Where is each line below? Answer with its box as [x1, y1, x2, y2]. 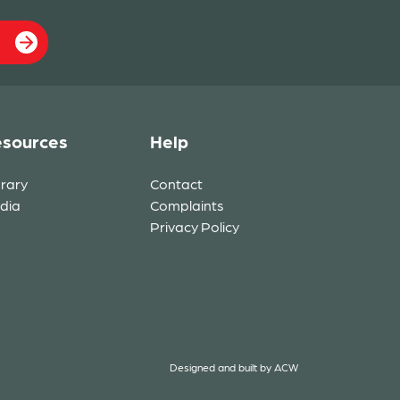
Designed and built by [170, 361, 274, 373]
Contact [150, 175, 203, 192]
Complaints [150, 196, 224, 213]
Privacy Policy [150, 218, 239, 235]
